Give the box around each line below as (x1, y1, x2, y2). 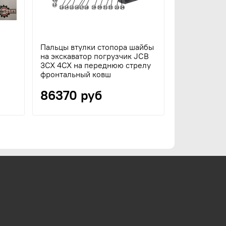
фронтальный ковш (40, 69, 111, 80)
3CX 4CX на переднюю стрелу (40, 60, 151, 71)
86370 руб (40, 87, 102, 104)
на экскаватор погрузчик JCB (40, 51, 149, 62)
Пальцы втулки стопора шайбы (40, 42, 154, 52)
